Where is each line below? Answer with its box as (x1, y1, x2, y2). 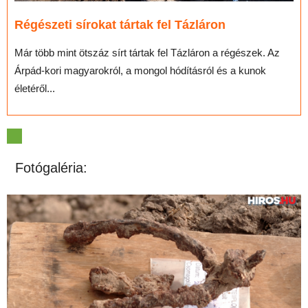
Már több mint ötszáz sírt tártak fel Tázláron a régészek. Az (14, 47, 280, 59)
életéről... (14, 82, 55, 95)
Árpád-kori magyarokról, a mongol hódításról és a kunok (14, 65, 266, 77)
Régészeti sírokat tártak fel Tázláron (14, 18, 225, 32)
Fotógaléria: (7, 160, 87, 176)
